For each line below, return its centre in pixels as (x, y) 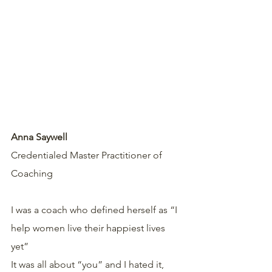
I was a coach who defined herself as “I (95, 210)
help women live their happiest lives (89, 228)
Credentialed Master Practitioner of (88, 155)
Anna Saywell (39, 137)
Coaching (33, 173)
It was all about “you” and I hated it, (89, 264)
